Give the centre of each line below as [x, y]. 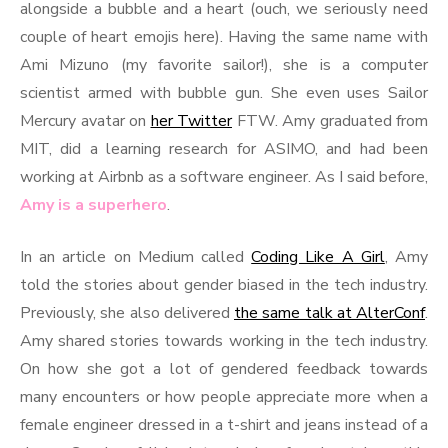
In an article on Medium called [136, 257]
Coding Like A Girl [318, 257]
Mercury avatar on [85, 121]
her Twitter [191, 121]
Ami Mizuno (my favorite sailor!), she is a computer [224, 65]
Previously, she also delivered [127, 313]
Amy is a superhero [93, 205]
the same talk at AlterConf [329, 313]
